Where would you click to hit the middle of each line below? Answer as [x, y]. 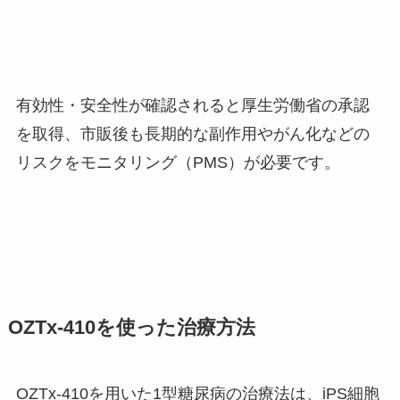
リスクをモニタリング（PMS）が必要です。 [178, 162]
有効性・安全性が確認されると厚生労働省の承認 [192, 105]
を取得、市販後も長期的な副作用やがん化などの [192, 133]
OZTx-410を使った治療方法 [131, 327]
